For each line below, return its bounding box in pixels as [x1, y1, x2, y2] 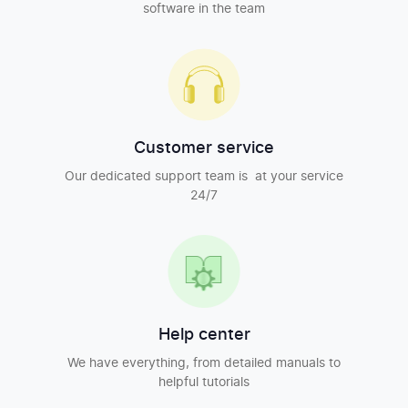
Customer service [134, 140, 274, 158]
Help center [158, 327, 250, 344]
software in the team [143, 3, 265, 16]
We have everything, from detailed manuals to [67, 357, 341, 371]
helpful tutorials [158, 376, 250, 390]
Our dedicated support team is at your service [65, 170, 343, 184]
